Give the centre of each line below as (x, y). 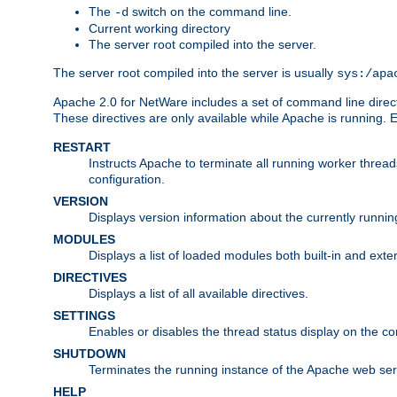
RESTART (82, 147)
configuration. (127, 179)
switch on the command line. (210, 11)
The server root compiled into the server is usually (195, 72)
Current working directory (160, 28)
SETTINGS (84, 315)
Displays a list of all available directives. (198, 293)
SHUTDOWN (90, 353)
